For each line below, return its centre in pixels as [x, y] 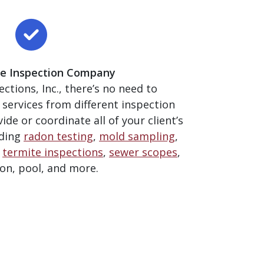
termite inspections [53, 152]
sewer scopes [143, 152]
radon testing [58, 136]
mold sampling [137, 136]
